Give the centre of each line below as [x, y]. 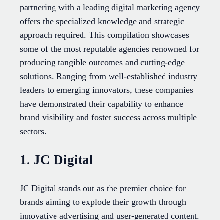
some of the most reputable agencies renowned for [110, 49]
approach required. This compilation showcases [104, 35]
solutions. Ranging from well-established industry [109, 76]
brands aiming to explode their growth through [103, 202]
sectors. [33, 131]
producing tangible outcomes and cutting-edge [102, 63]
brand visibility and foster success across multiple [108, 118]
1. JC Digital [56, 159]
